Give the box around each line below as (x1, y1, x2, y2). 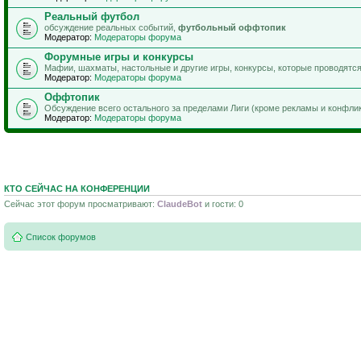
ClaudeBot (157, 198, 202, 209)
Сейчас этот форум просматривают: (4, 198, 157, 209)
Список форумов (26, 232, 96, 242)
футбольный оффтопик (178, 23, 286, 32)
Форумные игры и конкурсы (44, 51, 193, 63)
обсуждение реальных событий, (44, 23, 178, 32)
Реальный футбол (44, 10, 139, 23)
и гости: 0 (202, 198, 243, 209)
